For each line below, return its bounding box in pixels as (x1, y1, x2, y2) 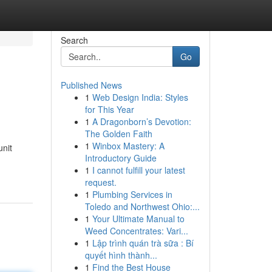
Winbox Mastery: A (92, 140, 165, 152)
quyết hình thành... (84, 249, 157, 261)
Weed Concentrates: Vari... (84, 225, 188, 237)
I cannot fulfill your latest (92, 164, 185, 176)
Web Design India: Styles (92, 91, 188, 103)
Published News (60, 79, 122, 91)
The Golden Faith (84, 127, 152, 140)
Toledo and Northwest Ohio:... (84, 200, 200, 212)
